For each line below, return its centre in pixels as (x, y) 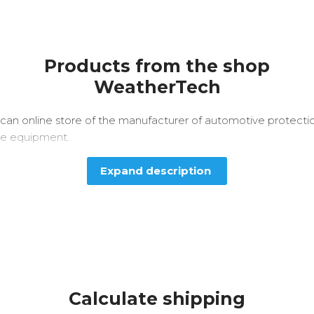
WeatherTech (157, 87)
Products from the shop (157, 66)
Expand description (156, 171)
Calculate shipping (157, 299)
